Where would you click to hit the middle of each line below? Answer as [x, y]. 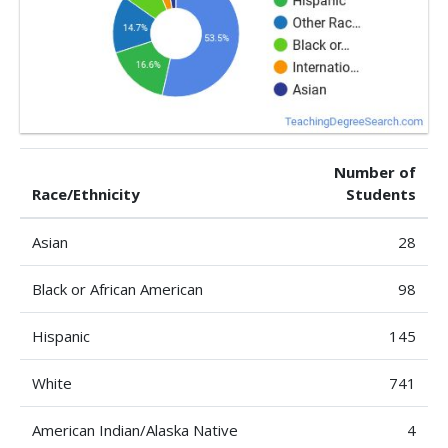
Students [381, 194]
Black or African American [117, 289]
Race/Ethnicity [86, 194]
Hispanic [61, 336]
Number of [375, 172]
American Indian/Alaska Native [135, 430]
